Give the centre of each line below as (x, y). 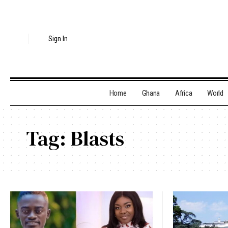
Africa (184, 93)
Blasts (97, 139)
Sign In (58, 39)
